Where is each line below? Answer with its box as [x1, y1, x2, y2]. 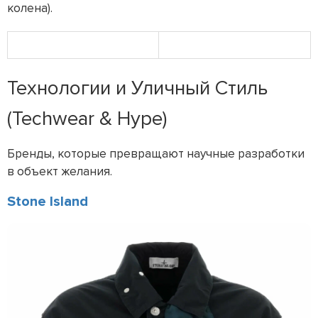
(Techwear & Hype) [7, 106, 167, 131]
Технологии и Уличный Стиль [7, 76, 268, 101]
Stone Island [7, 193, 88, 211]
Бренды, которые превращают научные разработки [7, 146, 305, 162]
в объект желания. [7, 164, 112, 180]
